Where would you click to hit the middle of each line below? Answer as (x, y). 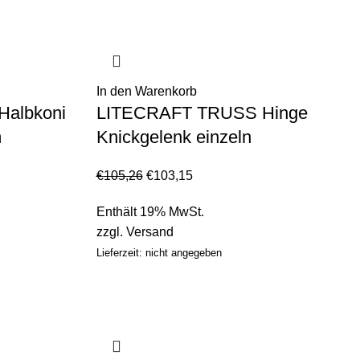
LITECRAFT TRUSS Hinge (202, 112)
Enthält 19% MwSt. (150, 211)
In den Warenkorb (146, 91)
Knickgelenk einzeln (174, 137)
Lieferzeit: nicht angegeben (159, 252)
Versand (149, 231)
